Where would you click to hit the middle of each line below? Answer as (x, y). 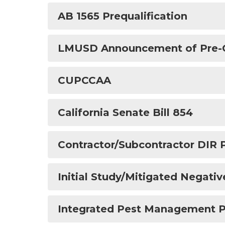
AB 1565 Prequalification (123, 16)
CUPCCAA (84, 80)
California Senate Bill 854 (125, 113)
